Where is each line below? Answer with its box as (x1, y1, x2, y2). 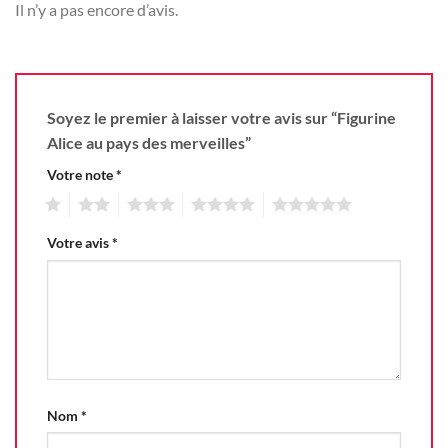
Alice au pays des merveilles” (47, 133, 254, 152)
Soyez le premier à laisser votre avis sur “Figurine (47, 108, 396, 127)
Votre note (47, 166, 116, 183)
